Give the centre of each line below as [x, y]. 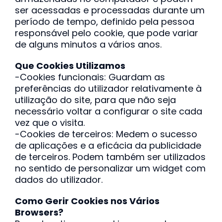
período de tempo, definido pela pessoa [104, 22]
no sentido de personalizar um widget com [110, 168]
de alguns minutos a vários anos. [88, 44]
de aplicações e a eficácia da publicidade [108, 145]
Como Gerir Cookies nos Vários [87, 201]
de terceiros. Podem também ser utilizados [110, 157]
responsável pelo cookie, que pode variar [106, 33]
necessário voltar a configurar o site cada [108, 111]
